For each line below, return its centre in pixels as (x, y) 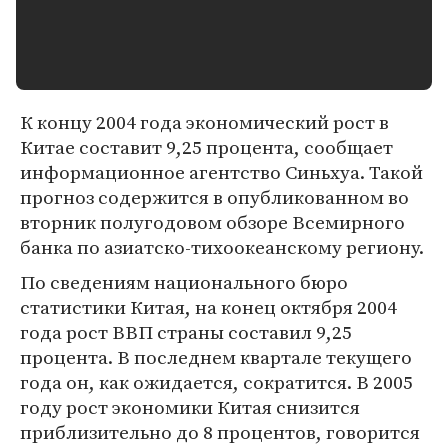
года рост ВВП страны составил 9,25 (186, 332)
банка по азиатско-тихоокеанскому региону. (222, 247)
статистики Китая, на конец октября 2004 (208, 307)
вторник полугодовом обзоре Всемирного (212, 222)
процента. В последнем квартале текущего (216, 357)
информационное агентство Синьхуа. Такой (221, 172)
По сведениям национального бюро (184, 282)
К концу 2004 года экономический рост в (204, 122)
